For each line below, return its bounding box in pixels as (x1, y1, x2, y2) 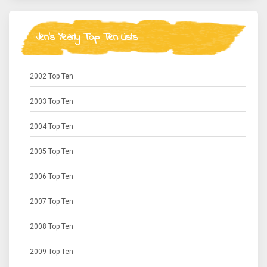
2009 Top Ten (30, 247, 73, 256)
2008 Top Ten (30, 222, 73, 231)
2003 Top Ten (30, 97, 73, 105)
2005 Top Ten (30, 147, 73, 156)
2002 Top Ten (30, 72, 73, 80)
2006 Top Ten (30, 172, 73, 181)
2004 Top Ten (30, 122, 73, 131)
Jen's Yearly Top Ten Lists (36, 30, 137, 45)
